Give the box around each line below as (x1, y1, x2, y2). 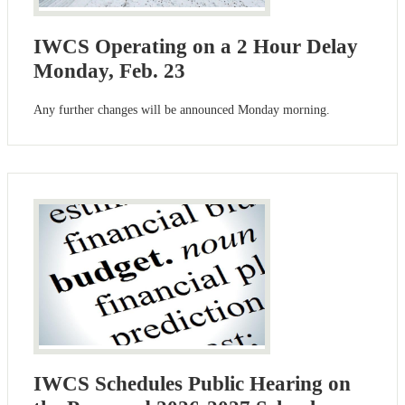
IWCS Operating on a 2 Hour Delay (33, 34, 358, 58)
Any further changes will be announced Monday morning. (33, 103, 330, 118)
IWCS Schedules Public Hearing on (33, 372, 351, 396)
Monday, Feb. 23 (33, 59, 185, 82)
